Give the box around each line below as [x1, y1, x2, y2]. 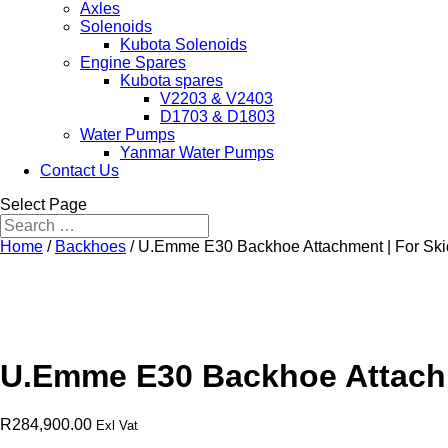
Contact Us [40, 162, 119, 179]
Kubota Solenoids [120, 36, 247, 53]
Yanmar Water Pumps [120, 144, 274, 161]
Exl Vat [96, 418, 138, 434]
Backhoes [55, 238, 126, 255]
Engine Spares [80, 54, 186, 71]
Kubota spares [120, 72, 223, 89]
